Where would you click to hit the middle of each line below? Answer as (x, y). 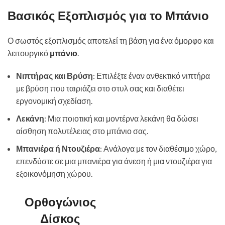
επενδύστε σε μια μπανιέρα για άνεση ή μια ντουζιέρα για (114, 161)
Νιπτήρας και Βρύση (54, 76)
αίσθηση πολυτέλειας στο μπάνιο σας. (82, 131)
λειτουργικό (29, 53)
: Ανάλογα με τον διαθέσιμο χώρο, (158, 148)
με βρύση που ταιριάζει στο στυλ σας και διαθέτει (100, 88)
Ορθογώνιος (60, 202)
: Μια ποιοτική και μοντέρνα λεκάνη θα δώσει (121, 118)
